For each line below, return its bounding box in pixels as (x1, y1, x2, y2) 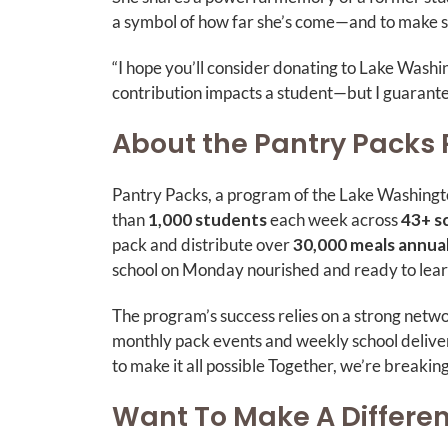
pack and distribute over (112, 234, 293, 256)
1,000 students (148, 209, 267, 231)
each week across (267, 209, 401, 231)
